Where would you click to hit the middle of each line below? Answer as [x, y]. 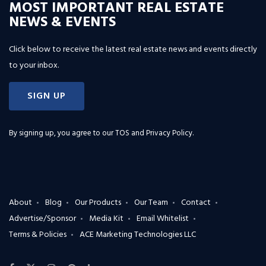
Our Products [98, 203]
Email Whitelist [163, 219]
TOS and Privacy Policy [154, 134]
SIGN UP [47, 96]
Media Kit [106, 219]
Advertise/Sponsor [42, 219]
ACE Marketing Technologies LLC [138, 235]
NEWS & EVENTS [62, 23]
